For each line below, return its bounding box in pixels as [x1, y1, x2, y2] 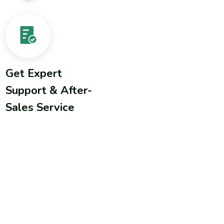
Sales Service [5, 100, 75, 115]
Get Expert [5, 66, 62, 81]
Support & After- [5, 83, 92, 98]
